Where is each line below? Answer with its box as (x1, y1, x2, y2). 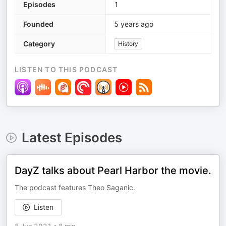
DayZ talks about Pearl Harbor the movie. (15, 164, 211, 177)
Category (23, 39, 55, 48)
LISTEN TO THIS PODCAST (15, 65, 118, 74)
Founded (23, 20, 53, 28)
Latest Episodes (21, 130, 122, 145)
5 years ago (114, 20, 153, 28)
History (118, 40, 138, 47)
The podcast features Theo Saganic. (15, 183, 135, 192)
